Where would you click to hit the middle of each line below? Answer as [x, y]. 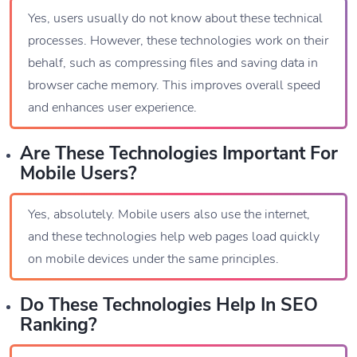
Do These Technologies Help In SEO [169, 305]
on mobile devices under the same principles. [153, 259]
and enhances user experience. [112, 108]
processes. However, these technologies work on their [178, 41]
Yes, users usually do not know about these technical [175, 19]
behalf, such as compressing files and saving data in [173, 63]
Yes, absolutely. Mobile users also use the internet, [169, 215]
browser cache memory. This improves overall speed [174, 86]
